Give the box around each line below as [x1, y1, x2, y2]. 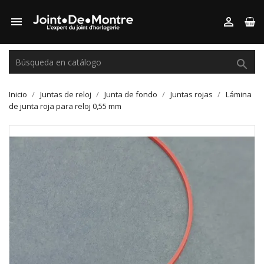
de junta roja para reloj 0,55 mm [9, 101, 121, 111]
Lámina [226, 89, 252, 100]
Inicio [9, 89, 27, 100]
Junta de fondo [104, 89, 157, 100]
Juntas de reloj [40, 89, 91, 100]
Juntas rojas [170, 89, 213, 100]
